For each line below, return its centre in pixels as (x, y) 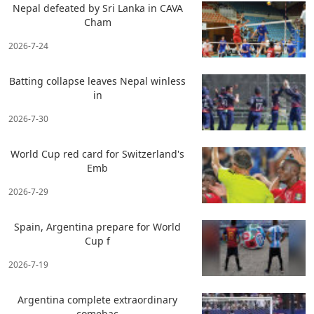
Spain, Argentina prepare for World (98, 227)
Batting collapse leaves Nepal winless (98, 81)
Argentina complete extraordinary (98, 300)
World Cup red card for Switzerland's (98, 154)
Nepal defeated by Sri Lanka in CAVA (97, 8)
